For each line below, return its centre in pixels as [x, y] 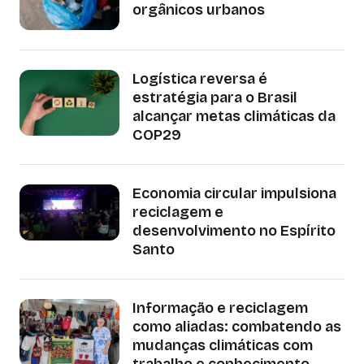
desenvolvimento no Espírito [234, 230]
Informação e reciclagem [220, 308]
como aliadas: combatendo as [236, 326]
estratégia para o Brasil [214, 97]
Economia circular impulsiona [234, 193]
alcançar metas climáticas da [234, 116]
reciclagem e [178, 212]
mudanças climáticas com [222, 345]
